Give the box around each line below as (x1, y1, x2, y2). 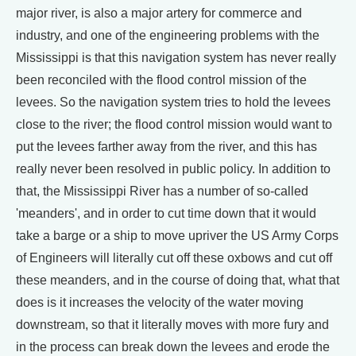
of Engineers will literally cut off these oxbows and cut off (16, 251, 332, 265)
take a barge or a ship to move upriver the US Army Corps (16, 229, 339, 242)
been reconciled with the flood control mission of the (16, 73, 307, 87)
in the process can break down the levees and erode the (16, 340, 330, 354)
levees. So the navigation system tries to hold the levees (16, 95, 331, 109)
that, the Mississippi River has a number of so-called (16, 184, 308, 198)
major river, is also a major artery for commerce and (16, 6, 302, 20)
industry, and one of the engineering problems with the (16, 29, 319, 42)
